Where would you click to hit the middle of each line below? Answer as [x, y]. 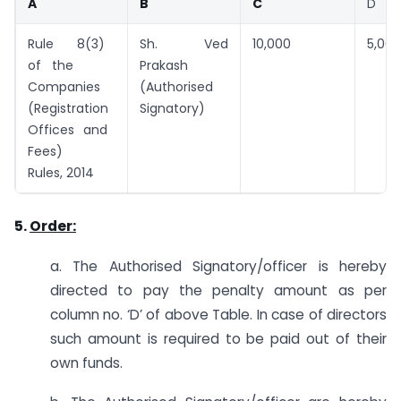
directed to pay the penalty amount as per [218, 290]
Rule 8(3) [72, 44]
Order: [53, 226]
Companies [64, 87]
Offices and [72, 130]
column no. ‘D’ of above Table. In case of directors [218, 314]
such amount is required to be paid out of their [218, 338]
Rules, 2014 [61, 173]
